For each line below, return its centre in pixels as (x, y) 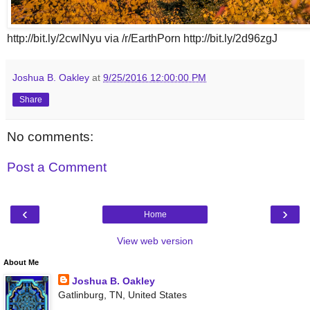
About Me (21, 263)
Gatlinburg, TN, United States (122, 295)
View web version (155, 241)
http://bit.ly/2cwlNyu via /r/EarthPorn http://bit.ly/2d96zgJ (142, 39)
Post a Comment (57, 167)
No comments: (50, 137)
